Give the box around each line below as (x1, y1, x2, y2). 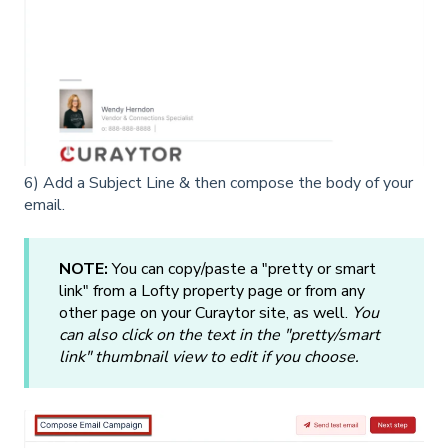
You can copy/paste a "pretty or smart (108, 257, 376, 280)
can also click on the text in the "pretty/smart (59, 323, 380, 346)
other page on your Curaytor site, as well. (59, 301, 352, 324)
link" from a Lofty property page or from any (59, 279, 365, 302)
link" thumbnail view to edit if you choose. (59, 345, 359, 368)
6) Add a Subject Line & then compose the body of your (24, 171, 413, 194)
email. (24, 193, 65, 216)
